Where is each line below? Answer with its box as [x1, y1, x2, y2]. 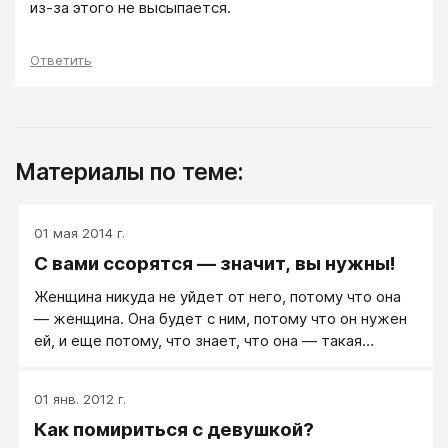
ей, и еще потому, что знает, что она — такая [34, 330, 362, 350]
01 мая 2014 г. [34, 224, 125, 241]
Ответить [30, 51, 92, 68]
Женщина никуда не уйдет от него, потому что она [34, 286, 401, 306]
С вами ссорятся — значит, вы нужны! [34, 251, 396, 275]
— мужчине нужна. [34, 352, 171, 372]
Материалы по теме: [15, 157, 243, 185]
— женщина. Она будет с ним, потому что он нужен [34, 308, 407, 328]
